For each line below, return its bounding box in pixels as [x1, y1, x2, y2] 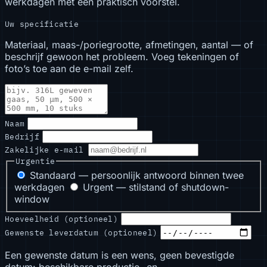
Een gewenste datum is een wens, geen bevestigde [5, 249, 234, 262]
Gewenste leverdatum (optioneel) [5, 227, 158, 238]
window [14, 193, 49, 206]
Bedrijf [5, 131, 39, 142]
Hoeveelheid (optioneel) [5, 214, 118, 225]
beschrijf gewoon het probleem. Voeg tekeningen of [5, 50, 239, 63]
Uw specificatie [5, 18, 79, 29]
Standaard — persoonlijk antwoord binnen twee [27, 169, 244, 182]
